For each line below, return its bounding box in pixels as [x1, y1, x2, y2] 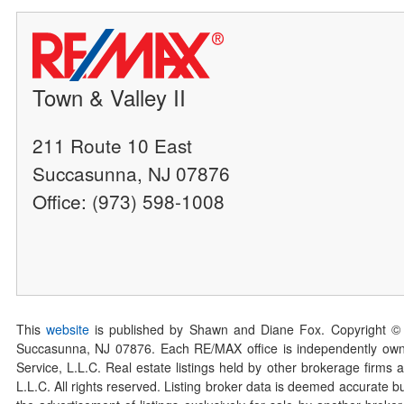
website [45, 320, 89, 339]
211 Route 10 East [32, 131, 193, 159]
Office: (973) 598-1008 [32, 187, 225, 215]
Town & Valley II [32, 80, 187, 113]
